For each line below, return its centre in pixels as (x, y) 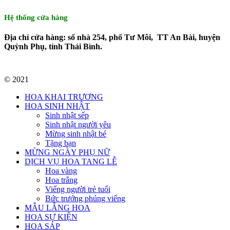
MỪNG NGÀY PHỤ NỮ (67, 152)
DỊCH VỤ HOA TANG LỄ (71, 161)
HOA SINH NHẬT (57, 106)
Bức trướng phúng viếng (85, 198)
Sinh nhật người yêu (78, 124)
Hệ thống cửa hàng (36, 17)
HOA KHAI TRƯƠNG (64, 97)
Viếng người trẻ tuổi (78, 189)
